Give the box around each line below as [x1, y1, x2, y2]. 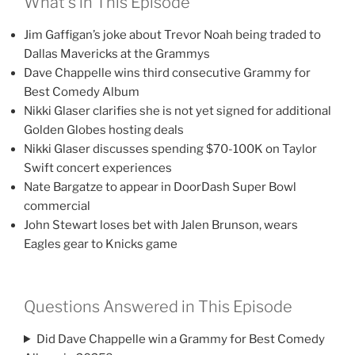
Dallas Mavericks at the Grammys [24, 47, 210, 62]
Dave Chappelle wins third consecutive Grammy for [24, 66, 311, 81]
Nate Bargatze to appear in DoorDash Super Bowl [24, 180, 296, 195]
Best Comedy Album [24, 85, 139, 100]
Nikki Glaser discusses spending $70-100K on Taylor [24, 142, 317, 157]
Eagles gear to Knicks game [24, 237, 177, 252]
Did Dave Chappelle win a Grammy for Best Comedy [36, 331, 325, 346]
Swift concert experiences [24, 161, 172, 176]
